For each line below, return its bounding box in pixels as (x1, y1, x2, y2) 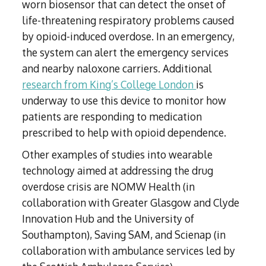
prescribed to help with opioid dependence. (22, 126, 227, 140)
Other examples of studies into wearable (22, 148, 213, 161)
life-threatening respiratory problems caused (22, 14, 235, 27)
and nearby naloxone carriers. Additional (22, 62, 213, 75)
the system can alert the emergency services (22, 46, 229, 59)
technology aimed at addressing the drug (22, 164, 214, 178)
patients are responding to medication (22, 110, 202, 123)
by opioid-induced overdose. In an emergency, (22, 30, 235, 43)
